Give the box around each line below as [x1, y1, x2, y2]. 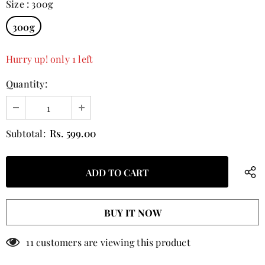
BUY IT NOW [104, 206, 161, 219]
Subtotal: [6, 127, 46, 140]
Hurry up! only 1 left [6, 52, 93, 65]
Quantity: [6, 77, 47, 90]
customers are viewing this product [36, 235, 190, 248]
